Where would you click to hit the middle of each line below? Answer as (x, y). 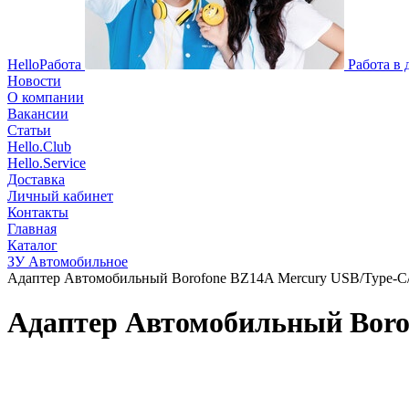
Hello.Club (39, 147)
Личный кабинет (60, 196)
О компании (46, 97)
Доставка (36, 179)
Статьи (29, 130)
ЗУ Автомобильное (68, 262)
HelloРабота (44, 64)
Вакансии (38, 114)
